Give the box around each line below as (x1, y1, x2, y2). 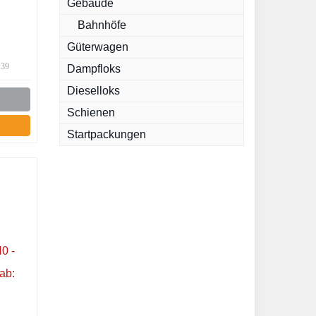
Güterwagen (66, 41, 128, 53)
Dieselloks (66, 85, 120, 97)
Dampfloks (66, 63, 121, 75)
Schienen (66, 107, 115, 119)
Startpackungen (66, 128, 146, 140)
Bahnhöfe (77, 19, 126, 31)
